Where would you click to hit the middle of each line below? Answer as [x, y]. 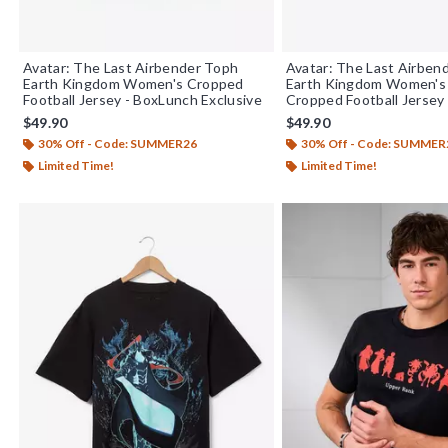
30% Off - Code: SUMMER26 [117, 143]
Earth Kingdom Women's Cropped [133, 83]
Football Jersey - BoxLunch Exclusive [142, 99]
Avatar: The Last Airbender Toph [131, 67]
